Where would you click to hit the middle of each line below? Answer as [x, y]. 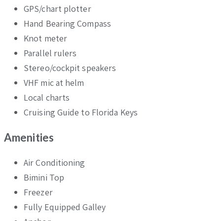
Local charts [47, 97]
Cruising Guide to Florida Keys [81, 112]
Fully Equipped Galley [65, 207]
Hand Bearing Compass [67, 23]
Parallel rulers [50, 53]
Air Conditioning [55, 162]
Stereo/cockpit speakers [70, 68]
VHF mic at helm [54, 82]
